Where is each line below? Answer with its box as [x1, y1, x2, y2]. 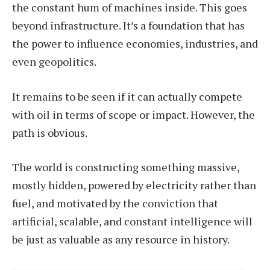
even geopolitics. [12, 54, 96, 69]
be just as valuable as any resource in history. [12, 232, 230, 247]
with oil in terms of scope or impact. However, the [12, 107, 255, 122]
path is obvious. [12, 125, 87, 140]
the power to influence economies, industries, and [12, 36, 258, 51]
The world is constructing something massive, [12, 160, 239, 175]
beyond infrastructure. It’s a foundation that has [12, 17, 245, 33]
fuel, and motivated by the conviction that [12, 196, 218, 211]
